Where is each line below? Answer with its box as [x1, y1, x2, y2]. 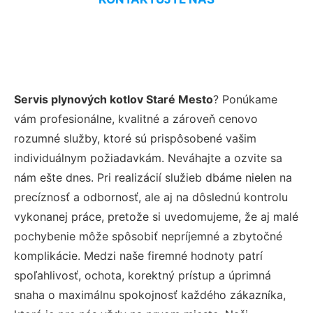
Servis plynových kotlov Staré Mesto [14, 92, 213, 106]
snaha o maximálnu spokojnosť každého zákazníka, [14, 287, 286, 302]
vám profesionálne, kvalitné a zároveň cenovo [14, 111, 258, 126]
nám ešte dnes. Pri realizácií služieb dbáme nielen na [14, 170, 292, 184]
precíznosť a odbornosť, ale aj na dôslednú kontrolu [14, 189, 288, 204]
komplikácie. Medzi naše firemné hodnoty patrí [14, 248, 263, 263]
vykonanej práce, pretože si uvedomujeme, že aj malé [14, 209, 298, 224]
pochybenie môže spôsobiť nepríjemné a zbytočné [14, 228, 282, 243]
